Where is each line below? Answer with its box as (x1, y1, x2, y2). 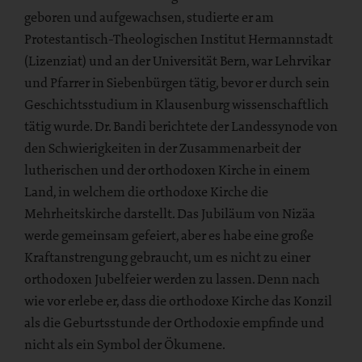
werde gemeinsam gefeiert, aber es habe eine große (24, 225, 314, 244)
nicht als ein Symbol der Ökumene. (24, 335, 225, 353)
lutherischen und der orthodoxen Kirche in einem (24, 160, 310, 179)
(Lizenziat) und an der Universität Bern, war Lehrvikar (24, 51, 330, 69)
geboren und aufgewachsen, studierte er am (24, 7, 274, 26)
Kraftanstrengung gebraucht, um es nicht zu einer (24, 247, 310, 266)
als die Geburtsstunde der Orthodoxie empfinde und (24, 313, 324, 331)
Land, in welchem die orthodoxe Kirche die (24, 182, 268, 200)
